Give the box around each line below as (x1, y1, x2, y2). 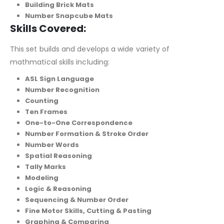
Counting (24, 96, 58, 106)
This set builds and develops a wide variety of (10, 44, 170, 54)
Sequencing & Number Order (24, 195, 128, 205)
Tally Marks (24, 162, 66, 172)
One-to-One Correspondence (24, 118, 132, 128)
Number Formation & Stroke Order (24, 129, 148, 139)
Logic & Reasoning (24, 184, 91, 194)
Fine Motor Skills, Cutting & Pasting (24, 206, 151, 216)
